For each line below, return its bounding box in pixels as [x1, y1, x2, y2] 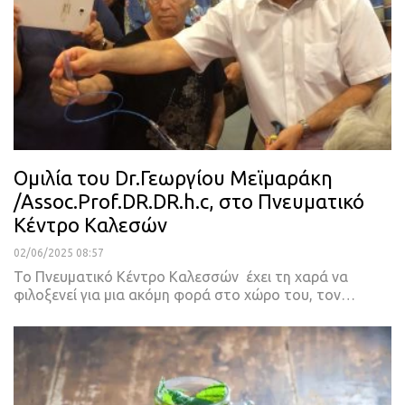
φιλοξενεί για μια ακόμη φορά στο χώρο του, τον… [14, 286, 355, 303]
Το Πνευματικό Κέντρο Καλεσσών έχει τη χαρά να [14, 268, 348, 285]
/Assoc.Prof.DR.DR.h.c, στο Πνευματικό [14, 189, 364, 212]
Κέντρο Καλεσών [14, 212, 167, 236]
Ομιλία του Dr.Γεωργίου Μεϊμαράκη [14, 165, 333, 189]
